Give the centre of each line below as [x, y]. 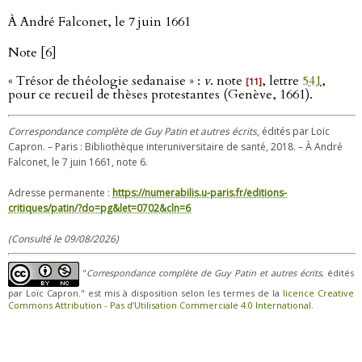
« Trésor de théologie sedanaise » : [106, 81]
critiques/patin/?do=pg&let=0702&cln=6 [99, 208]
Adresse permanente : [60, 193]
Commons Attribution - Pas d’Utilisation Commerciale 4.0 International [160, 305]
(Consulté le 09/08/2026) [63, 239]
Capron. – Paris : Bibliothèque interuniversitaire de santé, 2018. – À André [175, 147]
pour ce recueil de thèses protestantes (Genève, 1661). [160, 95]
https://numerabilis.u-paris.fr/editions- [200, 193]
